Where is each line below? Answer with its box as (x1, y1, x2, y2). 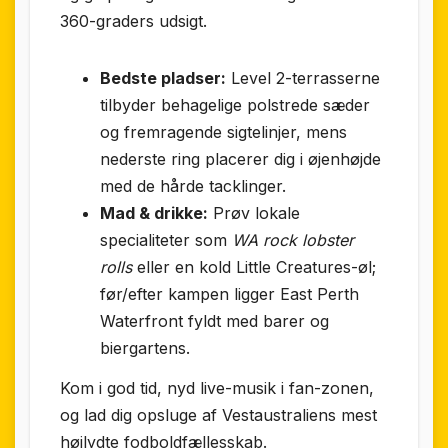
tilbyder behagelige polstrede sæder (100, 95, 370, 116)
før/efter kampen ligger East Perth (100, 284, 359, 305)
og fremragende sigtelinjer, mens (100, 122, 347, 143)
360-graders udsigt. (60, 11, 207, 32)
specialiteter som (100, 230, 232, 251)
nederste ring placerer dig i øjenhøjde (100, 149, 381, 170)
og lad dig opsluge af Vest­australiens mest (60, 405, 377, 426)
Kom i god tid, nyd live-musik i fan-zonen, (60, 378, 374, 399)
